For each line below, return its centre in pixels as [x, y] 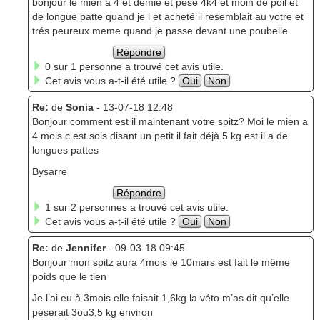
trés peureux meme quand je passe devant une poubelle [160, 30]
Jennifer [85, 247]
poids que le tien [69, 276]
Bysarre [49, 171]
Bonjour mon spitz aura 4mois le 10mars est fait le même [161, 262]
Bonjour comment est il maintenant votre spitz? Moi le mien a [170, 121]
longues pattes [65, 150]
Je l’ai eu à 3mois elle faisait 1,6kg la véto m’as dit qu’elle [160, 297]
